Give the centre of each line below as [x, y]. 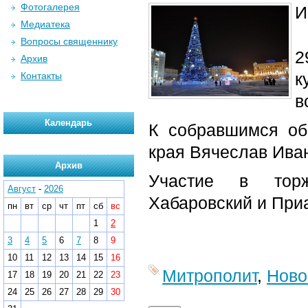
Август [22, 189]
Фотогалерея [50, 7]
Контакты [41, 76]
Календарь [69, 123]
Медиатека [45, 24]
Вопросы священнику [69, 41]
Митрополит [210, 276]
